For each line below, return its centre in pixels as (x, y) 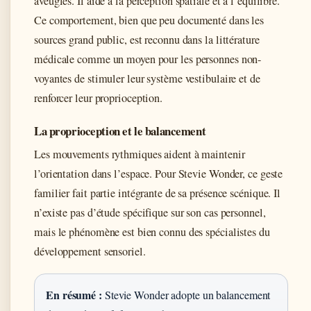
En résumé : (74, 294)
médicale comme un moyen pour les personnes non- (148, 59)
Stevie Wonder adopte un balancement (186, 294)
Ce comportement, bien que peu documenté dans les (149, 20)
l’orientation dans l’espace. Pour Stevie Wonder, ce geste (159, 173)
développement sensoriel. (90, 251)
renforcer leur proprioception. (98, 98)
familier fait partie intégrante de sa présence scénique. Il (158, 193)
